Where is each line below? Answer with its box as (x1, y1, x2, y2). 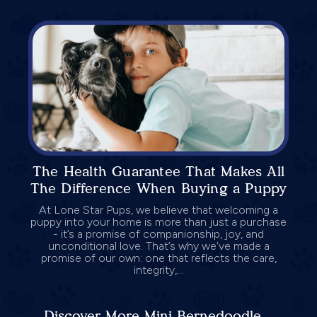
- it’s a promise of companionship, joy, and (53, 226, 264, 241)
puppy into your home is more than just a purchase (30, 214, 287, 229)
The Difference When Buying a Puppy (30, 179, 287, 197)
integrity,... (134, 263, 183, 277)
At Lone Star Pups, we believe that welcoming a (39, 202, 278, 217)
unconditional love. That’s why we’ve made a (47, 238, 270, 253)
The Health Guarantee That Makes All (32, 162, 284, 180)
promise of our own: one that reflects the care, (40, 250, 277, 265)
